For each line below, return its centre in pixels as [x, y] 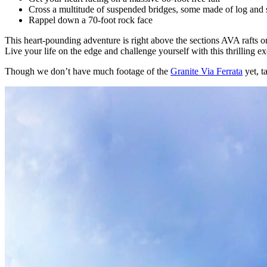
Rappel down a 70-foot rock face [91, 20]
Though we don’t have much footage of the [88, 72]
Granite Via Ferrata [207, 72]
